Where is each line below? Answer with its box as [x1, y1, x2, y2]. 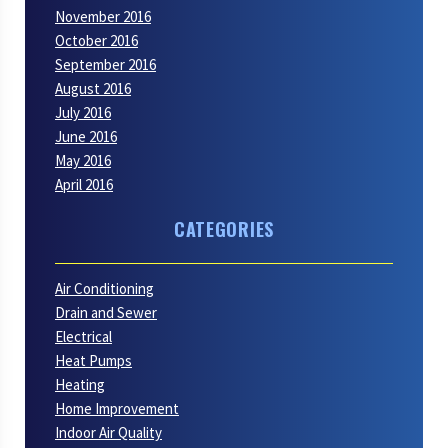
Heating [55, 375, 105, 395]
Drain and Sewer [55, 303, 157, 323]
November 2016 [55, 6, 151, 26]
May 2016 [55, 150, 111, 170]
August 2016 [55, 78, 131, 98]
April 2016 [55, 174, 113, 194]
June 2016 [55, 126, 117, 146]
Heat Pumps [55, 351, 132, 371]
